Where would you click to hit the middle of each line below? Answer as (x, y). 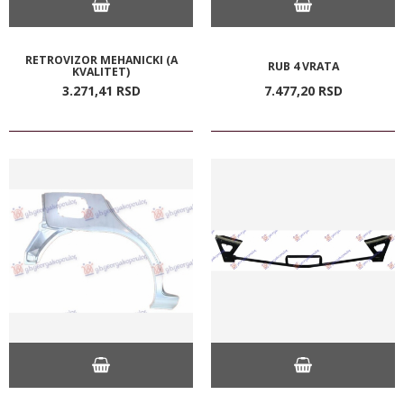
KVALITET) (101, 71)
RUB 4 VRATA (303, 66)
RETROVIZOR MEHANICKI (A (101, 60)
